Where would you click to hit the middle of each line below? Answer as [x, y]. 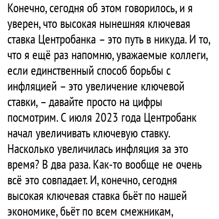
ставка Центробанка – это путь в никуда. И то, [109, 39]
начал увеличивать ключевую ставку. [88, 133]
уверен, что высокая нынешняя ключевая [99, 23]
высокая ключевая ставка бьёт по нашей [97, 196]
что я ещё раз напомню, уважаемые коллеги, [107, 55]
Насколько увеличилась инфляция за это [98, 149]
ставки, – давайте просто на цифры [85, 102]
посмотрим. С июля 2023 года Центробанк [102, 117]
